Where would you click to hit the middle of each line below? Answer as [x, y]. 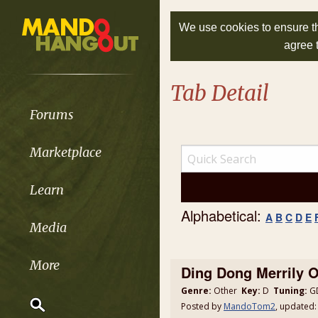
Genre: [196, 291]
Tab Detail [220, 93]
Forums [51, 114]
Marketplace [65, 152]
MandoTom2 [250, 306]
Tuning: [290, 291]
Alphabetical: [223, 215]
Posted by [202, 306]
